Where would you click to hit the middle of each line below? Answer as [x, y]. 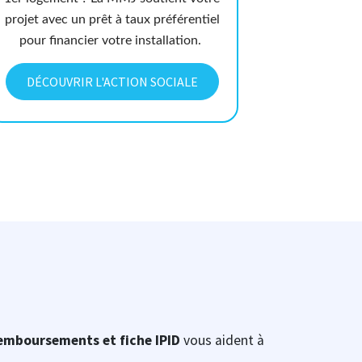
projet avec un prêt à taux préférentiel [112, 19]
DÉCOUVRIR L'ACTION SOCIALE [112, 81]
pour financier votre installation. [112, 40]
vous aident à [222, 341]
